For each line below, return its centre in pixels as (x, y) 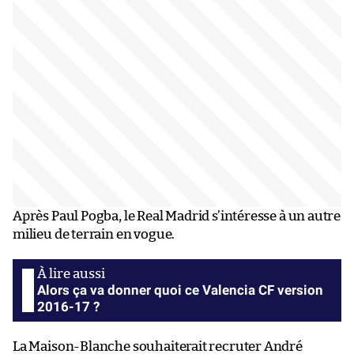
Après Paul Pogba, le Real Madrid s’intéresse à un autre (177, 216)
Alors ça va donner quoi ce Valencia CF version (180, 290)
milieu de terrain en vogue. (94, 234)
